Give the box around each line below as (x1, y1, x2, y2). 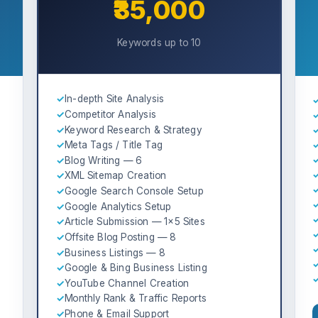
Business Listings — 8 (64, 246, 165, 258)
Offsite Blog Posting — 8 (64, 231, 176, 243)
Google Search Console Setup (64, 185, 204, 197)
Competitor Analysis (64, 108, 156, 120)
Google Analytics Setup (64, 200, 172, 212)
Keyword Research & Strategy (64, 124, 202, 136)
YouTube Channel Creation (64, 277, 189, 289)
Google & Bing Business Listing (64, 261, 207, 274)
